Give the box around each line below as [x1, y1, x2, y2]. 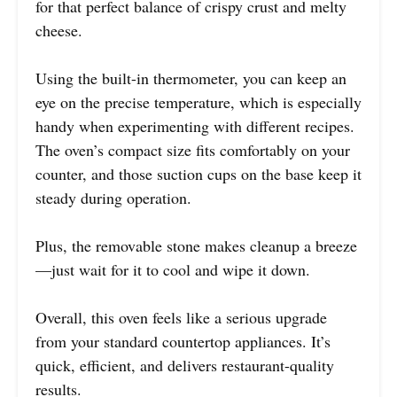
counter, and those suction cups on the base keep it [35, 163, 362, 185]
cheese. [35, 19, 82, 42]
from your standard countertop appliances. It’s [35, 331, 331, 353]
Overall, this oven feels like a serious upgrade [35, 307, 327, 329]
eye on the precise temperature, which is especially [35, 91, 362, 113]
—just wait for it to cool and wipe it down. [35, 259, 310, 281]
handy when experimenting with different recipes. [35, 115, 354, 137]
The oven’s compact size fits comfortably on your [35, 139, 350, 161]
